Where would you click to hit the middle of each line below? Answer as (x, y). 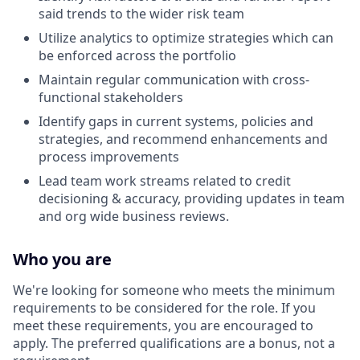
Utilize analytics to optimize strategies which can (186, 38)
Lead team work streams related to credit (165, 181)
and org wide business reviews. (134, 216)
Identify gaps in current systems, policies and (176, 121)
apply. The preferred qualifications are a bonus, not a (174, 343)
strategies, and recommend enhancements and (183, 139)
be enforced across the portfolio (137, 55)
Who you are (62, 259)
